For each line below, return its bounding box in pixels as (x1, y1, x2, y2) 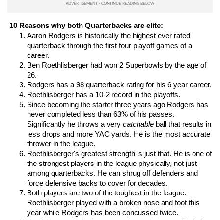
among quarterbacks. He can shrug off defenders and (27, 169, 198, 177)
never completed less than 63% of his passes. (27, 110, 174, 118)
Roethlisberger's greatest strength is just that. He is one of (27, 150, 212, 158)
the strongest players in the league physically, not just (27, 160, 197, 167)
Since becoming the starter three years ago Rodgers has (27, 101, 208, 109)
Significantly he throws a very (27, 120, 123, 128)
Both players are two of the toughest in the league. (27, 189, 186, 197)
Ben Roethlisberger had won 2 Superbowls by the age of (27, 61, 206, 69)
